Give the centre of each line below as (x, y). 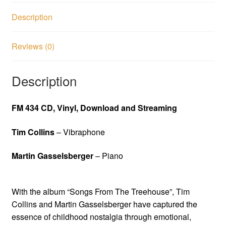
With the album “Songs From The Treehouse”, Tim (100, 191)
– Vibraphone (79, 132)
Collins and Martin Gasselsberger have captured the (104, 204)
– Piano (108, 156)
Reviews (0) (33, 46)
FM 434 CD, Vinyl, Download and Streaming (99, 108)
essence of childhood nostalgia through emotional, (101, 216)
